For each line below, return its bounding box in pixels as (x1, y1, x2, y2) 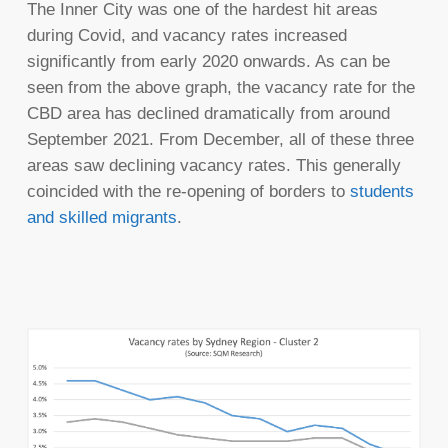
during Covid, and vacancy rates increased (26, 26, 347, 46)
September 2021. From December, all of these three (26, 130, 414, 150)
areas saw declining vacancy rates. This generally (26, 156, 401, 176)
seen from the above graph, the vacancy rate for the (26, 78, 415, 98)
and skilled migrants (26, 208, 177, 228)
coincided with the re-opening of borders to (26, 182, 350, 202)
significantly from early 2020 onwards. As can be (26, 52, 390, 72)
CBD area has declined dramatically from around (26, 104, 390, 124)
